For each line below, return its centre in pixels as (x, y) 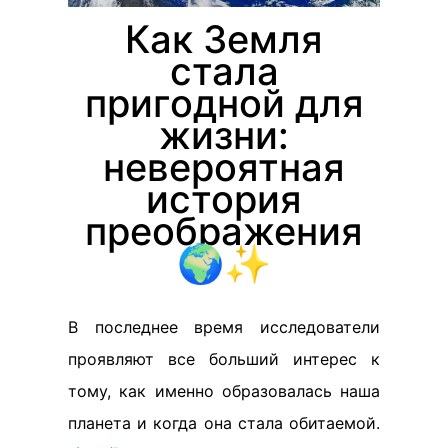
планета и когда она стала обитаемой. (224, 422)
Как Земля (224, 38)
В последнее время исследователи (224, 326)
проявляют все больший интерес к (224, 358)
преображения (224, 230)
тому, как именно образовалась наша (224, 390)
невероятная (224, 166)
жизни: (224, 134)
